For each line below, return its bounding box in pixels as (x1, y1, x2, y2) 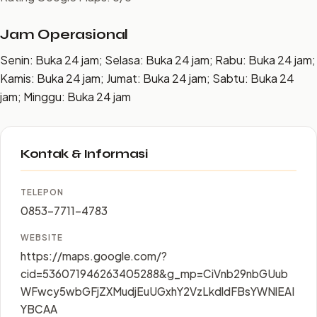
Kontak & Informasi (21, 146, 148, 161)
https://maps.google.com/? (21, 249, 167, 263)
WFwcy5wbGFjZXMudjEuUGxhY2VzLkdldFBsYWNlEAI (21, 284, 294, 298)
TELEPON (21, 187, 64, 197)
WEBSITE (21, 232, 63, 243)
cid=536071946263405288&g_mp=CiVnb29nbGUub (21, 267, 288, 280)
